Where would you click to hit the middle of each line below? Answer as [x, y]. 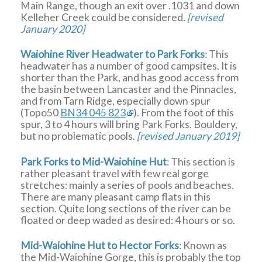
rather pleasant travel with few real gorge [115, 173]
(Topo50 [41, 113]
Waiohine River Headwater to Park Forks [113, 54]
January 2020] [53, 29]
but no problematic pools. [79, 136]
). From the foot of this [184, 113]
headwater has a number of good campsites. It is [129, 66]
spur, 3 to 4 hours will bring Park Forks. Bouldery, [129, 125]
